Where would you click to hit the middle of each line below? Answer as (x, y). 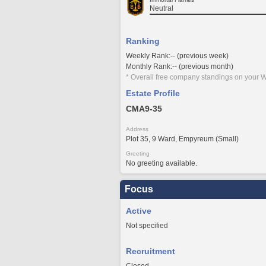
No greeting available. (161, 163)
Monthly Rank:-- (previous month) (180, 66)
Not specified (147, 226)
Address (137, 129)
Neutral (161, 8)
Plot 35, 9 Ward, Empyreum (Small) (182, 139)
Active (139, 211)
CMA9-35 (144, 109)
